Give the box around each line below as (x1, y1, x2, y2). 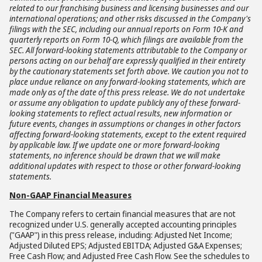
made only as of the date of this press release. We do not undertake (9, 87, 245, 98)
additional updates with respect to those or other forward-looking (9, 160, 241, 171)
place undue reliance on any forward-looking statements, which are (9, 76, 246, 87)
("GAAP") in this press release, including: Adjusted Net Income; (9, 229, 232, 240)
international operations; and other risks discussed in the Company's (9, 13, 251, 24)
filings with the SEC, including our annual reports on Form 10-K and (9, 23, 243, 35)
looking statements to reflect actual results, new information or (9, 108, 232, 119)
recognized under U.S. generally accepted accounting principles (9, 219, 237, 230)
